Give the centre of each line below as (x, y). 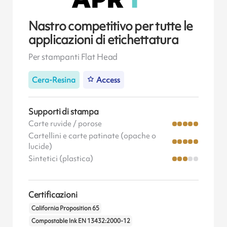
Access (108, 80)
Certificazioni (53, 195)
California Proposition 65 (65, 208)
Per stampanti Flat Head (73, 57)
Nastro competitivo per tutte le (110, 26)
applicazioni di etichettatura (103, 40)
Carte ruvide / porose (65, 124)
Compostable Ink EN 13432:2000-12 (81, 221)
